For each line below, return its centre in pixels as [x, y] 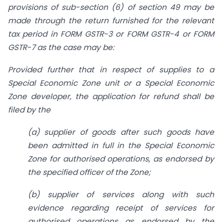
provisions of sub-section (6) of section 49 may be [111, 7]
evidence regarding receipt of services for [121, 208]
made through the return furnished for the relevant [111, 21]
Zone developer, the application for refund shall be [111, 97]
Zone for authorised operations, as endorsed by [121, 159]
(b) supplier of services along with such [121, 194]
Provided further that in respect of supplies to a [111, 70]
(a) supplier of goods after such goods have [121, 132]
